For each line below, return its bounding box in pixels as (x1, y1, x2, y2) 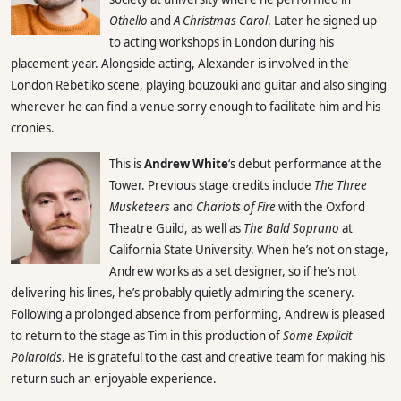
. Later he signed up (268, 12, 377, 29)
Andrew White (144, 155, 228, 172)
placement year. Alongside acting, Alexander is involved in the (11, 55, 349, 72)
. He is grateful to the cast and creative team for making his (62, 348, 385, 365)
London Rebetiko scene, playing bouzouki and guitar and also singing (11, 76, 387, 93)
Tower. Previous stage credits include (109, 176, 314, 193)
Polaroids (11, 348, 62, 365)
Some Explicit (283, 327, 352, 344)
